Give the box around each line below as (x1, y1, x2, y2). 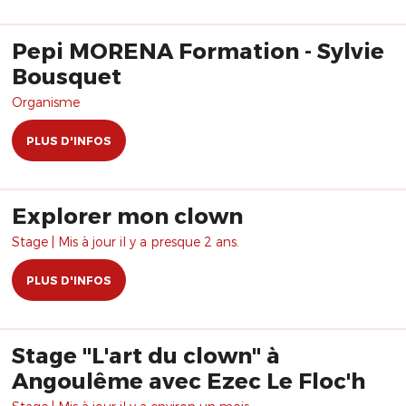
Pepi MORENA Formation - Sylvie (12, 37, 384, 63)
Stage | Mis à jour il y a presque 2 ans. (12, 234, 239, 249)
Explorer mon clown (12, 202, 243, 228)
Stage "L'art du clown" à (12, 342, 280, 368)
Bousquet (12, 63, 121, 89)
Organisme (12, 94, 80, 110)
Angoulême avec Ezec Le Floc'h (12, 367, 365, 393)
